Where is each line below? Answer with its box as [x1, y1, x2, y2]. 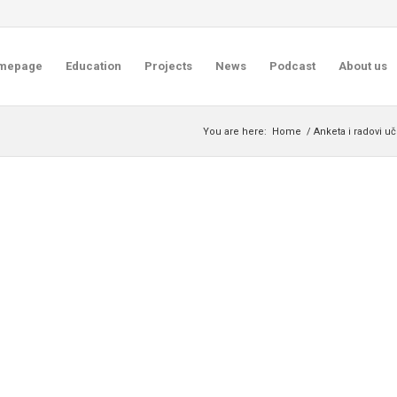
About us [338, 59, 387, 73]
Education [65, 59, 121, 73]
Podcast [269, 59, 315, 73]
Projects [144, 59, 192, 73]
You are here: [203, 126, 267, 137]
